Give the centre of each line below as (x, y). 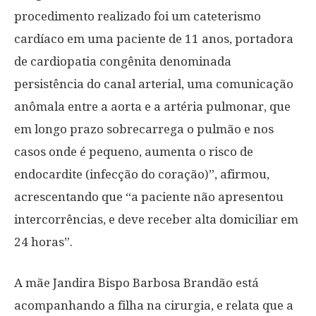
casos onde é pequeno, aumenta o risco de (134, 152)
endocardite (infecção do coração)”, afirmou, (142, 174)
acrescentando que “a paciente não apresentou (149, 197)
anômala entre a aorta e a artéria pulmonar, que (152, 107)
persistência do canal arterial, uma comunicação (154, 84)
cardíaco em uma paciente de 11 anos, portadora (154, 39)
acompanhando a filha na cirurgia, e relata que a (154, 305)
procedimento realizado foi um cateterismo (138, 16)
